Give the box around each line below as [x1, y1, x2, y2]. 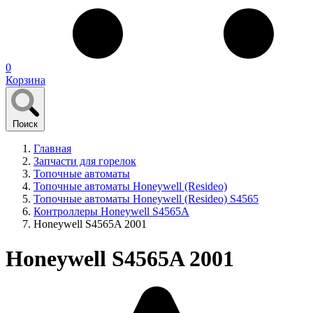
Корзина [6, 74, 45, 87]
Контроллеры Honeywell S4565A [34, 205, 189, 218]
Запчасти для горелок [34, 155, 136, 168]
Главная [34, 143, 71, 155]
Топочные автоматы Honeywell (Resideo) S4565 [34, 193, 259, 205]
